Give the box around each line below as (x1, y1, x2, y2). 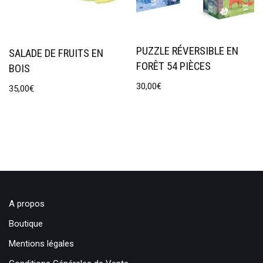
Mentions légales (9, 238, 74, 249)
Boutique (9, 218, 43, 229)
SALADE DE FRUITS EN (9, 46, 103, 60)
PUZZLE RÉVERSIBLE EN (136, 44, 239, 58)
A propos (9, 198, 45, 209)
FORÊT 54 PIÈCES (136, 59, 211, 73)
